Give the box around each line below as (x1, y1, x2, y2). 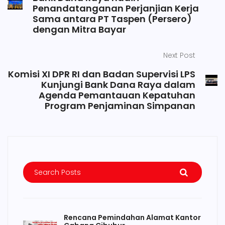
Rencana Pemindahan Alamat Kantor (64, 212, 201, 222)
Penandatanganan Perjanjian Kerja (32, 2, 199, 15)
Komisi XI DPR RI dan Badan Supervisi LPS (8, 67, 195, 80)
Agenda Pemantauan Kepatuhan (38, 88, 195, 101)
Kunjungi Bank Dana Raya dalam (41, 78, 195, 91)
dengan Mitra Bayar (32, 23, 126, 36)
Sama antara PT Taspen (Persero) (32, 12, 192, 25)
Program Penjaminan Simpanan (44, 99, 195, 112)
